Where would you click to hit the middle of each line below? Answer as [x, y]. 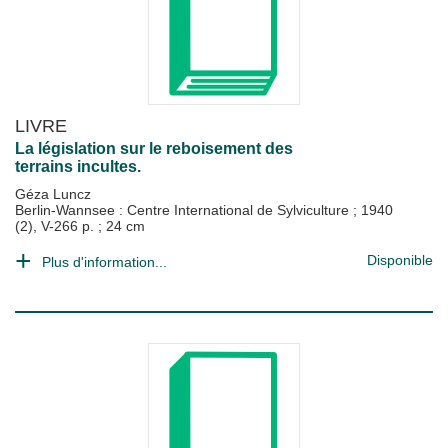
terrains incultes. [78, 166]
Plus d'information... [104, 262]
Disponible [400, 260]
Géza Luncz [53, 194]
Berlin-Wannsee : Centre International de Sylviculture [184, 210]
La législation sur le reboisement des [154, 148]
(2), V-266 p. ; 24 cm [80, 226]
